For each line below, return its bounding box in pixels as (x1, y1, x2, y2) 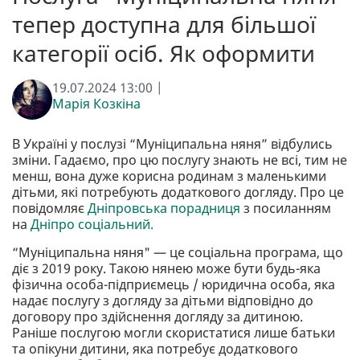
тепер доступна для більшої (12, 9, 316, 40)
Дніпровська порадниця (88, 199, 240, 218)
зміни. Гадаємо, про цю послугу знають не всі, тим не (12, 151, 347, 170)
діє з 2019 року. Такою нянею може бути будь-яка (12, 260, 321, 278)
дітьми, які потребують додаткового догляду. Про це (12, 183, 344, 202)
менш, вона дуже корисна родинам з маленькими (12, 167, 326, 186)
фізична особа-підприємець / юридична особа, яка (12, 276, 335, 294)
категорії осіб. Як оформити (12, 38, 315, 69)
